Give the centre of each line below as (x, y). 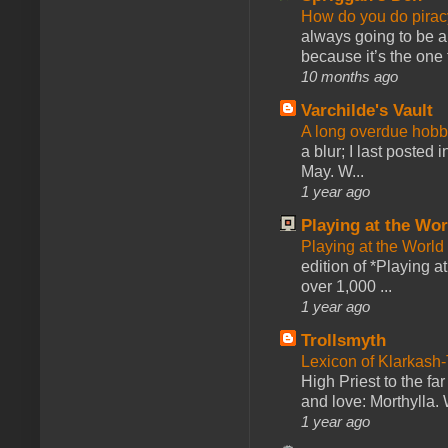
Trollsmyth (343, 340)
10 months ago (349, 76)
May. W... (332, 171)
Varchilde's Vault (367, 110)
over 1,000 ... (346, 286)
